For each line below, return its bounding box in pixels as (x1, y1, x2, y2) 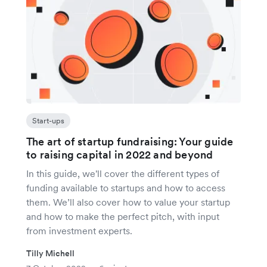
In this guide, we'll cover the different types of (26, 167, 219, 180)
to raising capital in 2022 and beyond (26, 148, 213, 162)
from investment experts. (26, 225, 132, 237)
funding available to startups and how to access (26, 182, 225, 194)
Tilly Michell (26, 248, 74, 259)
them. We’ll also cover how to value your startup (26, 196, 230, 209)
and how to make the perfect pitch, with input (26, 210, 219, 223)
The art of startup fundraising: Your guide (26, 135, 234, 149)
